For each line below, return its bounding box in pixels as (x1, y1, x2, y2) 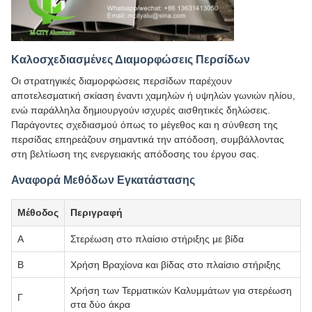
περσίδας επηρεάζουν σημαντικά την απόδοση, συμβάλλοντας (11, 134, 284, 146)
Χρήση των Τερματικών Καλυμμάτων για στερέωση (70, 285, 292, 297)
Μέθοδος (17, 207, 58, 219)
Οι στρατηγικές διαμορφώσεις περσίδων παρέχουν (11, 75, 232, 87)
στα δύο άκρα (70, 299, 130, 311)
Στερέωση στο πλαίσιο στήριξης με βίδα (70, 233, 244, 245)
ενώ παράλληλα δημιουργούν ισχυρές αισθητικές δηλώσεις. (11, 104, 270, 116)
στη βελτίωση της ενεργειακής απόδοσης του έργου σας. (11, 148, 259, 160)
